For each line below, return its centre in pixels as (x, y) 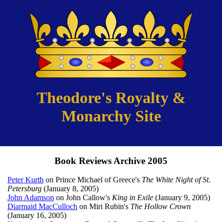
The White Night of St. (176, 180)
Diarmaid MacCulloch (42, 207)
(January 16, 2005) (37, 216)
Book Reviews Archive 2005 (111, 161)
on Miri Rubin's (104, 207)
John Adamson (31, 198)
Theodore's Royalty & (111, 98)
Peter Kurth (26, 180)
